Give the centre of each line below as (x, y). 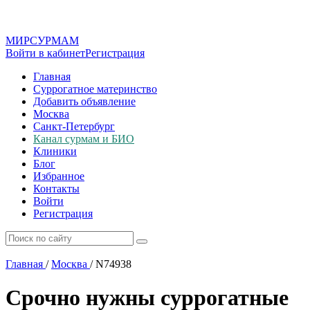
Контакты (56, 189)
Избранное (59, 176)
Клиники (55, 151)
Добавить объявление (84, 101)
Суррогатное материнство (95, 89)
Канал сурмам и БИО (84, 139)
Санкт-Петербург (74, 126)
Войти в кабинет (45, 53)
